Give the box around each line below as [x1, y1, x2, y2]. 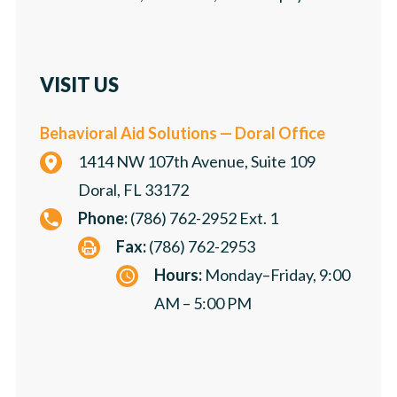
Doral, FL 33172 [78, 179, 189, 199]
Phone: [78, 207, 128, 228]
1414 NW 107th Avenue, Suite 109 [78, 151, 315, 171]
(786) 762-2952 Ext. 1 [128, 207, 278, 228]
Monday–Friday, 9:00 [202, 264, 350, 284]
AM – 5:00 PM [154, 292, 252, 313]
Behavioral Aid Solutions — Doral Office [40, 122, 325, 143]
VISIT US [40, 72, 119, 97]
